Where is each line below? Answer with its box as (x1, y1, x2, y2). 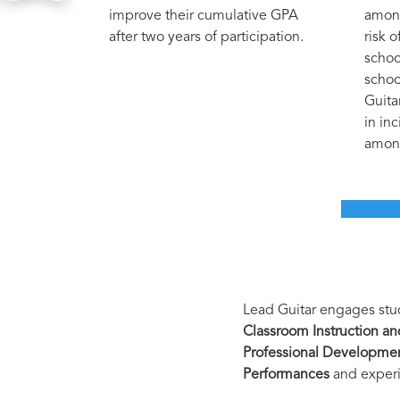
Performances (243, 367, 329, 382)
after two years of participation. (109, 29, 304, 45)
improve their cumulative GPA (109, 8, 298, 23)
